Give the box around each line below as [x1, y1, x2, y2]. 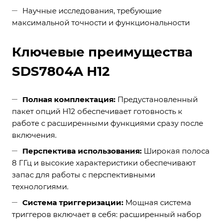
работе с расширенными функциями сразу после [12, 118, 203, 128]
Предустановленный [115, 95, 198, 104]
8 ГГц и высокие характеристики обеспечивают [12, 158, 196, 167]
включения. [12, 130, 56, 140]
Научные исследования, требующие [22, 6, 162, 15]
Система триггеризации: [22, 198, 125, 207]
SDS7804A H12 [12, 63, 110, 79]
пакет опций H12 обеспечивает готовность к [12, 107, 182, 116]
